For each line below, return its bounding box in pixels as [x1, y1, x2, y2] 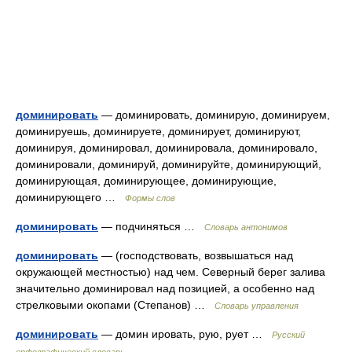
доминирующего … [16, 191, 125, 203]
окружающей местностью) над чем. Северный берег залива [16, 266, 325, 278]
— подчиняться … [98, 220, 204, 233]
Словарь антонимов [204, 222, 288, 232]
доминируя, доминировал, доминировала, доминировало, [16, 141, 317, 154]
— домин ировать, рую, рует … [98, 328, 272, 340]
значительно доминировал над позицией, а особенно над [16, 282, 314, 295]
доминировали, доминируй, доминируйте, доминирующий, [16, 158, 321, 170]
